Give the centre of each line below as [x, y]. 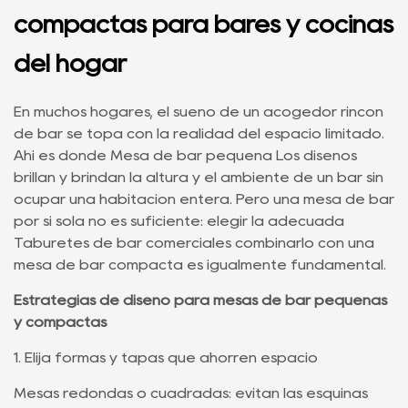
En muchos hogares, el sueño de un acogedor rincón [199, 112]
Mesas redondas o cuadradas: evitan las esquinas [191, 393]
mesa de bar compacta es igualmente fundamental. [200, 265]
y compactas [60, 322]
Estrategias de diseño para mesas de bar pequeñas [200, 300]
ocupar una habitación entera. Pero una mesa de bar [204, 199]
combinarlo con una [305, 243]
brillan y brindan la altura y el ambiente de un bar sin [199, 177]
